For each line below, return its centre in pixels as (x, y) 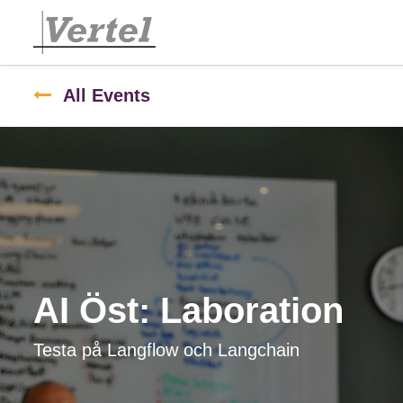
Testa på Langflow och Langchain (166, 349)
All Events (107, 95)
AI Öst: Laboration (188, 310)
